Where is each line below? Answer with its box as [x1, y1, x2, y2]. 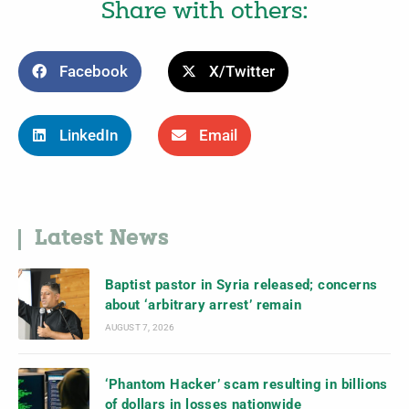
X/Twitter [209, 62, 275, 80]
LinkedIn [59, 126, 118, 144]
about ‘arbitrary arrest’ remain [104, 297, 302, 314]
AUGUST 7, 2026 [104, 322, 175, 333]
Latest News [35, 228, 169, 250]
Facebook [59, 62, 128, 80]
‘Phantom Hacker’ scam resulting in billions [104, 376, 388, 393]
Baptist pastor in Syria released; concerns [104, 277, 378, 294]
